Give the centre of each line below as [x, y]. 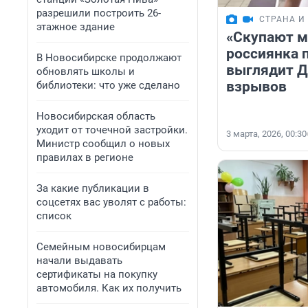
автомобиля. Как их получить [109, 288]
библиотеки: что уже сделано [108, 85]
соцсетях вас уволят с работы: [111, 202]
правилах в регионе [85, 157]
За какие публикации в [93, 188]
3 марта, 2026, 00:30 [266, 134]
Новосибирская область [96, 116]
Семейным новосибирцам [101, 247]
